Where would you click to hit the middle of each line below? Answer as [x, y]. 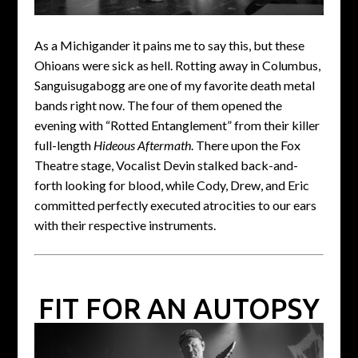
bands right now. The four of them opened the [158, 105]
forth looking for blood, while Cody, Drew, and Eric [171, 185]
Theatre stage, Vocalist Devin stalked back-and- [166, 165]
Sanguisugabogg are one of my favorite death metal [174, 86]
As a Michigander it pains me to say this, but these [169, 46]
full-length [64, 145]
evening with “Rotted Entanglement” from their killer [177, 125]
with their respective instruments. [125, 225]
